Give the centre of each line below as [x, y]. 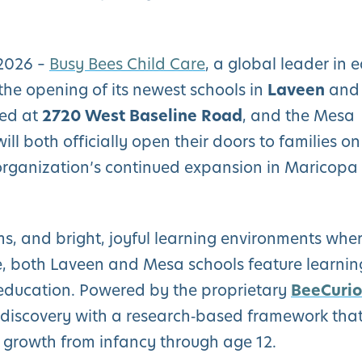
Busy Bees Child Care [127, 64]
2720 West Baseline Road [142, 116]
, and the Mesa [299, 116]
